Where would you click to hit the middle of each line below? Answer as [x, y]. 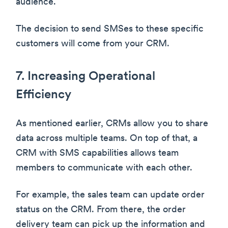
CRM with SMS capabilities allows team [97, 153]
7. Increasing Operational [85, 77]
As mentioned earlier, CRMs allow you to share [112, 124]
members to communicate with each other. [104, 168]
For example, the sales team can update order [110, 195]
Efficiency [44, 95]
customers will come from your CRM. [93, 44]
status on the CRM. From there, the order [101, 210]
